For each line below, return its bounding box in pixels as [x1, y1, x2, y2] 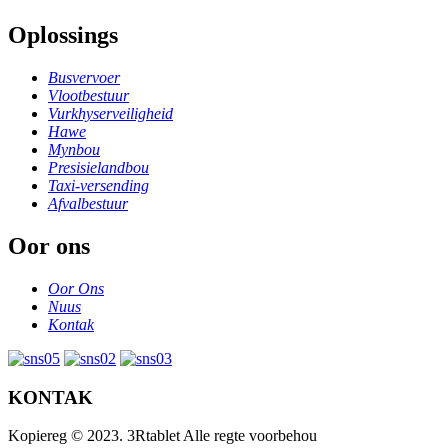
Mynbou [48, 141, 100, 159]
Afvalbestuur [48, 195, 128, 213]
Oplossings [8, 22, 118, 49]
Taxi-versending [48, 177, 149, 195]
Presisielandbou [48, 159, 149, 177]
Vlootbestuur [48, 87, 129, 105]
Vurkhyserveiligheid [48, 105, 173, 123]
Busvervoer [48, 69, 120, 87]
